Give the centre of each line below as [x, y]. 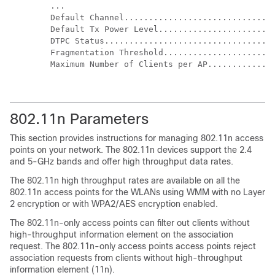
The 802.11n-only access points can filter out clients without [130, 223]
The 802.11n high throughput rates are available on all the [125, 180]
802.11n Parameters [79, 119]
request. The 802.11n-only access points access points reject [133, 246]
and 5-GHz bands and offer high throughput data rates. [122, 161]
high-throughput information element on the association [122, 234]
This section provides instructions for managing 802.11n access [137, 138]
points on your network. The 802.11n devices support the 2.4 [131, 150]
